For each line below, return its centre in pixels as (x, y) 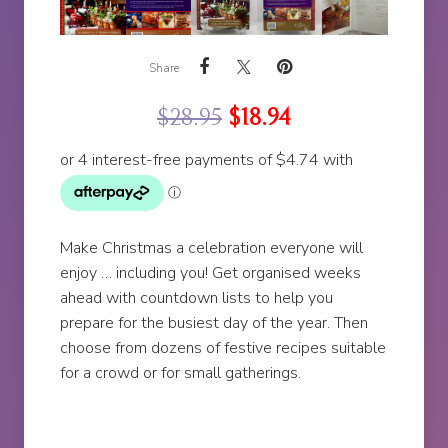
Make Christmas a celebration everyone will (212, 248)
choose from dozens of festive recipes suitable (223, 348)
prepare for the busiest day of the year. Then (214, 323)
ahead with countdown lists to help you (197, 298)
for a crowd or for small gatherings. (181, 373)
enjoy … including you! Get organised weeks (211, 273)
